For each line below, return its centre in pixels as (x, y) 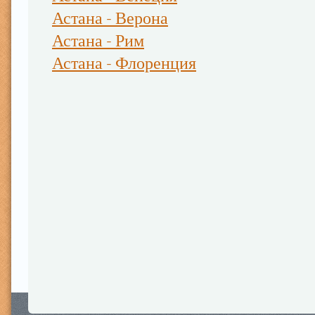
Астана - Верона (110, 18)
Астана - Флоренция (124, 63)
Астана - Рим (98, 41)
